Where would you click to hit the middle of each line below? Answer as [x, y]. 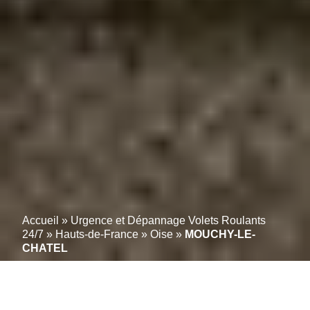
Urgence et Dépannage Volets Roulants [168, 220]
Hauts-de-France [97, 234]
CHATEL [45, 248]
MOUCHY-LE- [220, 234]
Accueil [40, 220]
